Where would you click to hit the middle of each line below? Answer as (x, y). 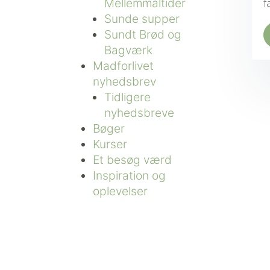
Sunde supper (142, 18)
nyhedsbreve (139, 112)
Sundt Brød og (143, 34)
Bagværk (128, 50)
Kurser (110, 144)
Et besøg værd (132, 159)
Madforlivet (123, 65)
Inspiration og (129, 175)
